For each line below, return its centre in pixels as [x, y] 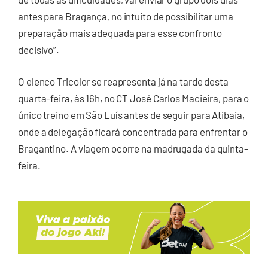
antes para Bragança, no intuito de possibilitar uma [126, 16]
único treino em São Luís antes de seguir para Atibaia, [131, 115]
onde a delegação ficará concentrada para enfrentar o [133, 132]
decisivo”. [39, 49]
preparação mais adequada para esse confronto [120, 33]
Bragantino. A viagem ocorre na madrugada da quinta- [133, 149]
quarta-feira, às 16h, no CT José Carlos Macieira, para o [134, 98]
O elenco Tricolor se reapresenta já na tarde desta [123, 82]
